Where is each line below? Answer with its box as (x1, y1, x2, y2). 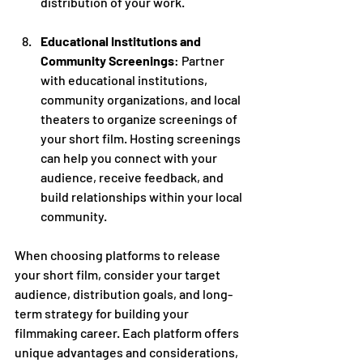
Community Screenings (41, 52, 174, 68)
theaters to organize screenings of (41, 110, 240, 126)
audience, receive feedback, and (41, 169, 226, 185)
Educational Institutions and (41, 32, 203, 49)
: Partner (174, 52, 227, 68)
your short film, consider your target (15, 266, 223, 282)
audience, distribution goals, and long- (15, 285, 233, 301)
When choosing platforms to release (15, 246, 223, 263)
